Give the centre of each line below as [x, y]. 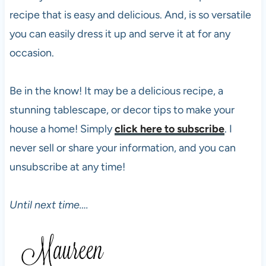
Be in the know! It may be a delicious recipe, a [116, 91]
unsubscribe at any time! [67, 167]
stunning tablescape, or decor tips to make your [122, 110]
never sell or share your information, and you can [122, 148]
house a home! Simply [62, 129]
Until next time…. [49, 205]
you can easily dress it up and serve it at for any [120, 34]
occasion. [31, 53]
